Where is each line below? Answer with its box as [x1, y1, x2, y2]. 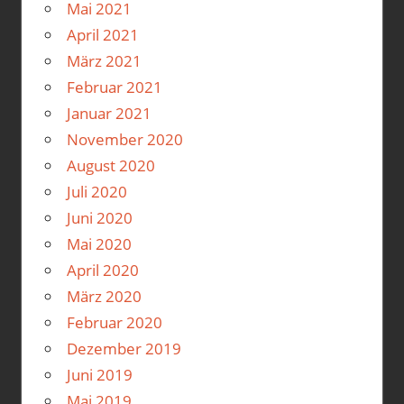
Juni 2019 [66, 364, 133, 386]
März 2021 [66, 50, 142, 72]
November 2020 [66, 129, 183, 151]
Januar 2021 [66, 103, 151, 124]
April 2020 [66, 260, 139, 281]
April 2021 [66, 24, 139, 46]
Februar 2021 [66, 77, 162, 98]
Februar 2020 [66, 312, 162, 334]
